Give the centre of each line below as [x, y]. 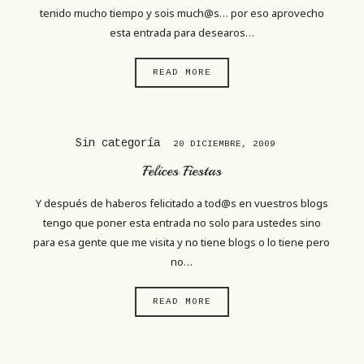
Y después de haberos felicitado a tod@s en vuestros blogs [182, 203]
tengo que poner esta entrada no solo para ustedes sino [182, 222]
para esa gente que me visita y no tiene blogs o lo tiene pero [182, 242]
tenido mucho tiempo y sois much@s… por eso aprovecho [182, 13]
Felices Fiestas [182, 171]
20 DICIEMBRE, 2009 [224, 144]
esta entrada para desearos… [182, 32]
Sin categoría [121, 143]
